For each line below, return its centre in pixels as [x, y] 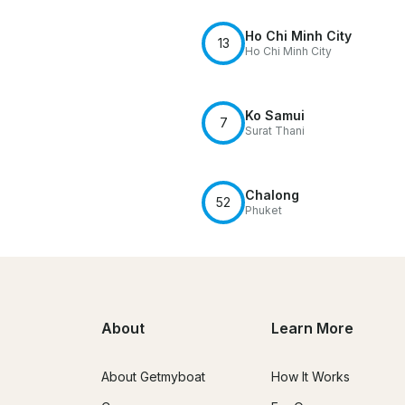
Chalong [272, 194]
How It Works [311, 377]
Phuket [264, 210]
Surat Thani [275, 130]
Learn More [312, 329]
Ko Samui [275, 115]
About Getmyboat [153, 377]
